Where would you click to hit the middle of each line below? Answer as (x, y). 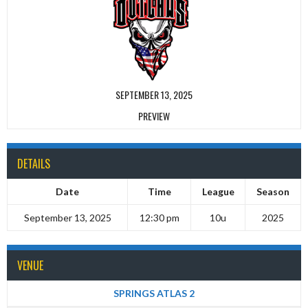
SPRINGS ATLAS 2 (154, 294)
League (218, 192)
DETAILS (34, 164)
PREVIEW (154, 115)
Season (273, 192)
